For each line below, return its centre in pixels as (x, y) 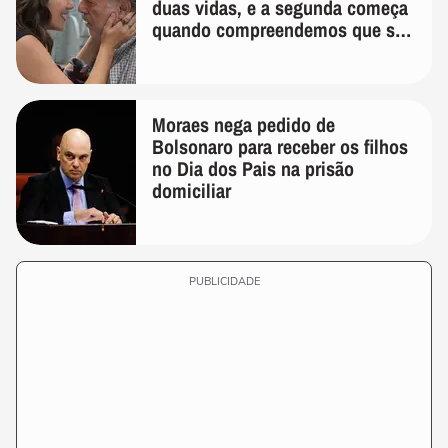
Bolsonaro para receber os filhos (280, 146)
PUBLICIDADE (224, 281)
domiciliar (191, 190)
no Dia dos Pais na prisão (253, 168)
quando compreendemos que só (278, 29)
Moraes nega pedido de (243, 124)
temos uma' (197, 51)
